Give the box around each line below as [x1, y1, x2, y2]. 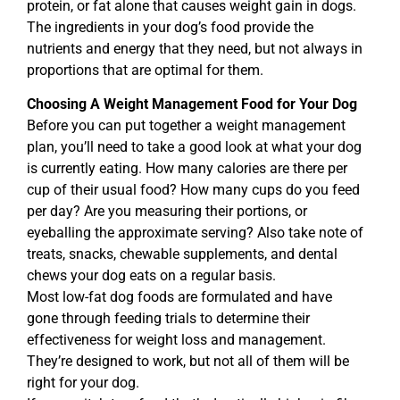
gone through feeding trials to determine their [27, 310, 310, 328]
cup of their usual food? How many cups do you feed [27, 181, 360, 199]
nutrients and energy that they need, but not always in [27, 39, 362, 57]
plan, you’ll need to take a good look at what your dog [27, 138, 362, 156]
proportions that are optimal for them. [27, 61, 263, 79]
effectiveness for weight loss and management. [27, 331, 326, 349]
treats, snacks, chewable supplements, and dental [27, 246, 337, 263]
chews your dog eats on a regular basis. [27, 267, 276, 285]
